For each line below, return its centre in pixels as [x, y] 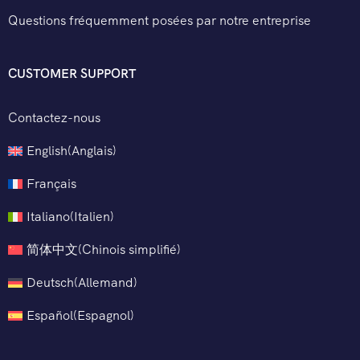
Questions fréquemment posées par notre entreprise [160, 21]
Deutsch [50, 283]
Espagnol [103, 316]
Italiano [48, 217]
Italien [92, 217]
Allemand [105, 283]
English [47, 151]
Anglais [92, 151]
